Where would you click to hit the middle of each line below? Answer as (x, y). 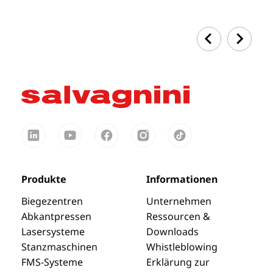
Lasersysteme (53, 231)
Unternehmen (179, 201)
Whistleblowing (182, 246)
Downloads (172, 231)
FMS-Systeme (52, 262)
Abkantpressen (57, 216)
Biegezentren (52, 201)
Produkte (44, 179)
